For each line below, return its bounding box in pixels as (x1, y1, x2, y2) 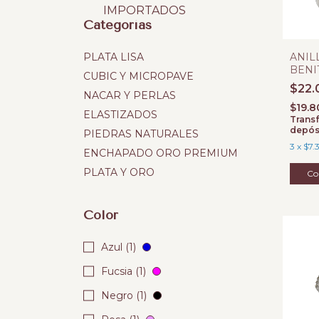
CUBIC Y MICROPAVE (83, 70, 194, 83)
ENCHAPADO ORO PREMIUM (83, 147, 238, 159)
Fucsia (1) (101, 265, 149, 278)
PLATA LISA (83, 51, 144, 63)
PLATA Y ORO (83, 166, 155, 179)
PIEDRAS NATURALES (83, 127, 199, 140)
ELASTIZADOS (83, 108, 157, 121)
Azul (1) (101, 241, 139, 253)
